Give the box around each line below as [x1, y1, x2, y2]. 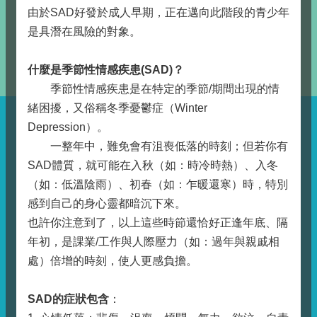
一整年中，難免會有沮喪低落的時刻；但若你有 [28, 140, 288, 152]
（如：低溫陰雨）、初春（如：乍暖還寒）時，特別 [28, 178, 288, 190]
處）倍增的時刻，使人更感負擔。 [28, 255, 197, 267]
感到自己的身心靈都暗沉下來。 [28, 197, 186, 209]
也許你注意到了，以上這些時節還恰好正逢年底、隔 [28, 217, 288, 229]
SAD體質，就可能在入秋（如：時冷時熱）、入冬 [28, 159, 278, 171]
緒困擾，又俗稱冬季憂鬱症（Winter [28, 102, 207, 114]
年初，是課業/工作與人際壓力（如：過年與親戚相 [28, 236, 279, 248]
